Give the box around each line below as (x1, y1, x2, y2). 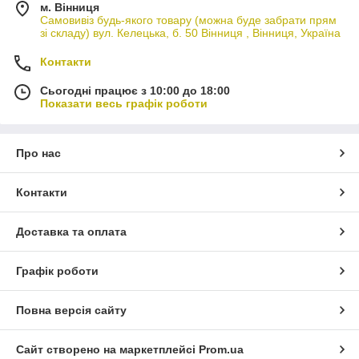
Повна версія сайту (16, 303, 127, 317)
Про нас (16, 146, 61, 159)
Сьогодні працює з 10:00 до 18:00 (40, 83, 230, 97)
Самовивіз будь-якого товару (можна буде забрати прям (40, 13, 337, 26)
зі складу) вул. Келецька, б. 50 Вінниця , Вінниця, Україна (40, 26, 341, 39)
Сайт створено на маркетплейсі (16, 342, 199, 356)
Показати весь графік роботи (40, 96, 208, 110)
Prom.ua (199, 342, 244, 356)
